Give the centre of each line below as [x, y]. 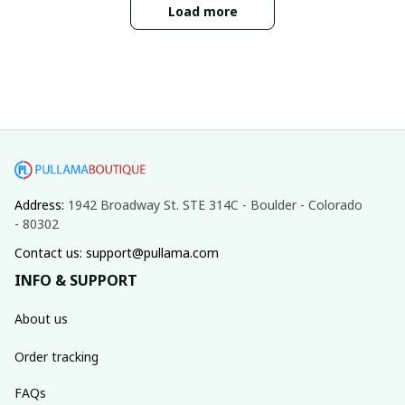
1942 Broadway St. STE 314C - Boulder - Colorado [215, 204]
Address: [41, 204]
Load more [202, 11]
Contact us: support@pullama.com [117, 253]
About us [41, 318]
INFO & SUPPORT [76, 280]
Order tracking [57, 356]
